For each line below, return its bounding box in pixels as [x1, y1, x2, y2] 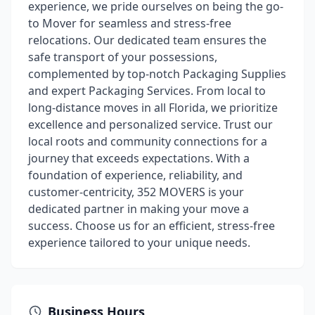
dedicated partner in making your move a [28, 201, 249, 217]
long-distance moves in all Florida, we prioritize [28, 100, 278, 115]
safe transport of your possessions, [28, 49, 217, 65]
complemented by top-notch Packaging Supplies [28, 66, 286, 82]
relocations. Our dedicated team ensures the [28, 32, 266, 48]
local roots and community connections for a [28, 134, 267, 149]
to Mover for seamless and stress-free [28, 15, 231, 31]
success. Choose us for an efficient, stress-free [28, 218, 275, 233]
